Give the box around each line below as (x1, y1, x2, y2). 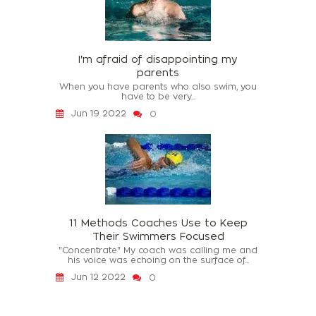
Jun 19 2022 (71, 109, 126, 119)
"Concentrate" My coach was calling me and (59, 245, 257, 255)
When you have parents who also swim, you (59, 82, 257, 92)
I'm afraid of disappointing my (78, 54, 238, 65)
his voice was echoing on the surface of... (67, 255, 249, 265)
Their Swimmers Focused (92, 231, 224, 242)
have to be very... (121, 92, 195, 102)
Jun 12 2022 (71, 272, 126, 282)
